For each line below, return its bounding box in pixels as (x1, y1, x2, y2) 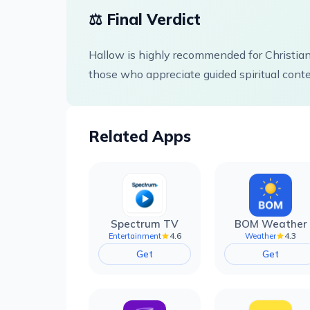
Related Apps (89, 127, 191, 146)
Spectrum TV (111, 217, 179, 230)
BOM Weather (234, 217, 307, 230)
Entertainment (108, 230, 161, 241)
